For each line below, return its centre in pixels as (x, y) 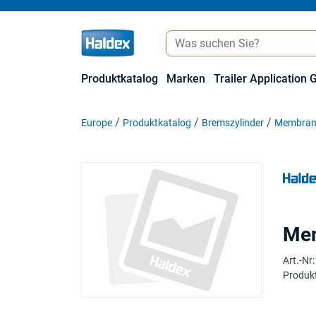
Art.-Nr (298, 260)
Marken (186, 79)
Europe (97, 123)
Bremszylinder (233, 123)
